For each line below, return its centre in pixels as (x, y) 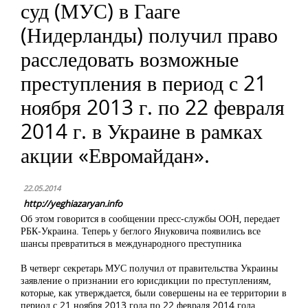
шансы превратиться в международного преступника (131, 243)
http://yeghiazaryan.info (73, 203)
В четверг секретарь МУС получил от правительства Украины (149, 268)
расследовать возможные (130, 59)
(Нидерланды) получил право (149, 35)
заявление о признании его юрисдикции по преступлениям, (146, 280)
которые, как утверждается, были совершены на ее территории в (154, 293)
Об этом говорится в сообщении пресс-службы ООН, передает (150, 218)
